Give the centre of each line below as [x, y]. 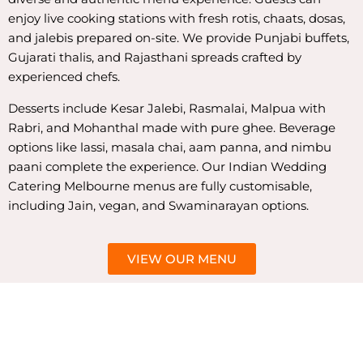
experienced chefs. [64, 77]
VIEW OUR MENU [181, 259]
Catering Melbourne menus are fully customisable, [160, 186]
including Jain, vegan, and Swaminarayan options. [158, 205]
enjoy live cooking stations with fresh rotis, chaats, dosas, [177, 19]
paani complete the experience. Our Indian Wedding [167, 166]
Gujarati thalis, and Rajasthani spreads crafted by [155, 58]
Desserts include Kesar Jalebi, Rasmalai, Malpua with [167, 108]
